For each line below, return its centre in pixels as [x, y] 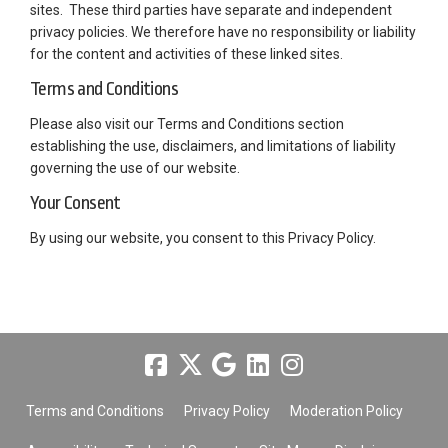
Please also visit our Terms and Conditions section [187, 124]
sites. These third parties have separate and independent [211, 10]
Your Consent [75, 203]
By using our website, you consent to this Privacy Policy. [203, 238]
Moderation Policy [346, 411]
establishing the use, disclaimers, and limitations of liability [213, 146]
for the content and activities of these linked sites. [186, 54]
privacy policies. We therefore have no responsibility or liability [223, 32]
